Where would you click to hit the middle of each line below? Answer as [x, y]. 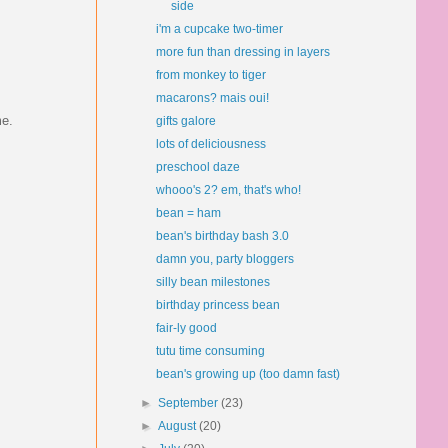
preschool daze [197, 167]
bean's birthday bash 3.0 [222, 236]
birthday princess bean [217, 305]
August [179, 426]
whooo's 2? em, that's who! [228, 190]
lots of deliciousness [210, 144]
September [190, 403]
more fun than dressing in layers [242, 52]
